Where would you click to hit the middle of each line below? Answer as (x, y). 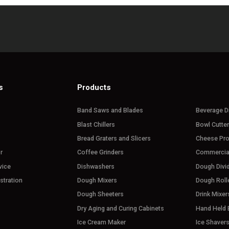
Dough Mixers (97, 180)
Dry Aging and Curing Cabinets (120, 208)
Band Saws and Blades (110, 110)
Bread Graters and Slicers (114, 139)
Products (94, 87)
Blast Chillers (96, 124)
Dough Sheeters (100, 194)
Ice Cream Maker (101, 222)
